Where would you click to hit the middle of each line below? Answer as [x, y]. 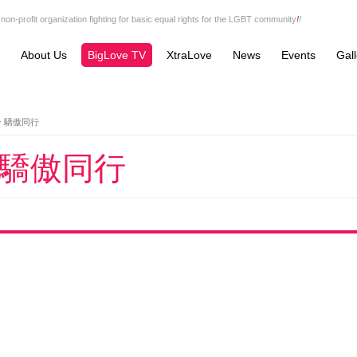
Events [298, 55]
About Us [44, 55]
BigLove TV [117, 55]
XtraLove [189, 55]
